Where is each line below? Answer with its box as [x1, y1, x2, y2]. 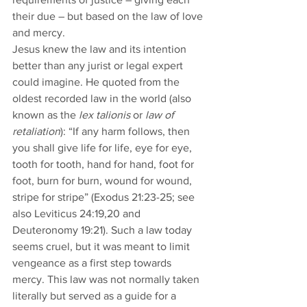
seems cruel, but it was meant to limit [12, 241, 193, 252]
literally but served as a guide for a [12, 290, 179, 302]
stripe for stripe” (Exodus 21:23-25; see [12, 191, 197, 203]
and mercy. [12, 27, 68, 38]
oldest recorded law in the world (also [12, 93, 194, 104]
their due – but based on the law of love [12, 10, 206, 22]
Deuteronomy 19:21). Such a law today [12, 224, 195, 236]
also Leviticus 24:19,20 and [12, 208, 143, 219]
